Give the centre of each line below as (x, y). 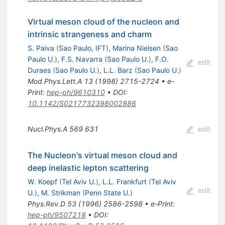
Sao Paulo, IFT (82, 48)
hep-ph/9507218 (57, 215)
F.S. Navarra (82, 59)
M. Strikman (61, 193)
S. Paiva (41, 48)
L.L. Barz (118, 70)
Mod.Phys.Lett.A (54, 81)
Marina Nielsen (136, 48)
